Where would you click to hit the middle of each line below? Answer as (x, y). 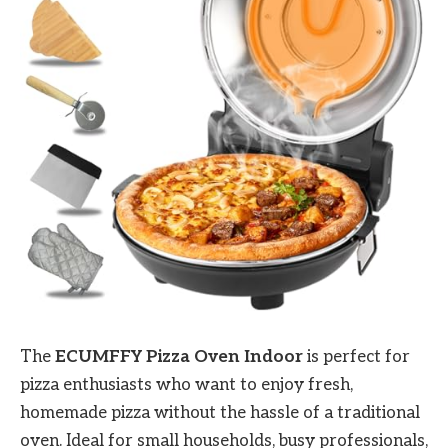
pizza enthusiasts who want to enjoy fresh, (186, 384)
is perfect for (356, 356)
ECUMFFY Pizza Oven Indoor (179, 356)
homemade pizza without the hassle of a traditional (220, 412)
